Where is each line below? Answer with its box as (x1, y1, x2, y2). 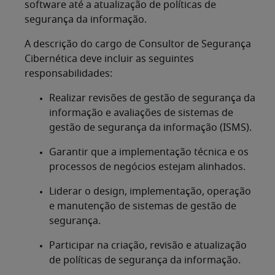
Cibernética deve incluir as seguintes (25, 54, 194, 64)
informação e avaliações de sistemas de (49, 108, 233, 118)
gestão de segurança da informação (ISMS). (49, 123, 252, 133)
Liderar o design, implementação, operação (49, 187, 251, 197)
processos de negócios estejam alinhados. (49, 162, 246, 172)
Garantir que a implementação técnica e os (49, 147, 249, 158)
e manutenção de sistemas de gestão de (49, 201, 236, 212)
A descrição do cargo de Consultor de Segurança (25, 39, 251, 50)
